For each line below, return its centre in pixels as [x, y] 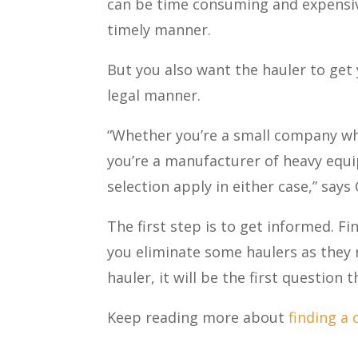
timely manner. [159, 29]
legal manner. [154, 95]
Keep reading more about [198, 317]
